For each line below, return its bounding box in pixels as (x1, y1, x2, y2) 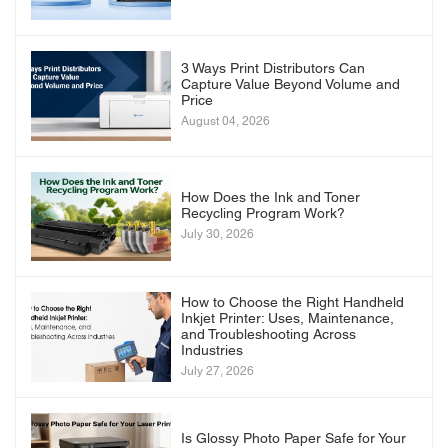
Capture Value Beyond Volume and (181, 79, 400, 93)
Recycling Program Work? (181, 208, 345, 222)
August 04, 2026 (181, 116, 270, 128)
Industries (181, 344, 243, 358)
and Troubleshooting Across (181, 328, 356, 342)
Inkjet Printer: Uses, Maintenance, (181, 312, 394, 326)
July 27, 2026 (181, 365, 254, 377)
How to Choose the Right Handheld (181, 296, 404, 310)
